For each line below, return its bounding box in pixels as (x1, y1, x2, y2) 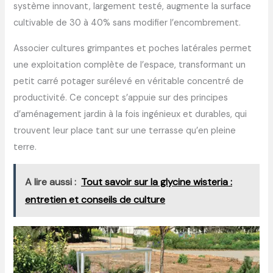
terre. (13, 141, 37, 153)
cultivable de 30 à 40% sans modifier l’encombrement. (13, 17, 241, 29)
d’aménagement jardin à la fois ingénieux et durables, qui (13, 108, 247, 120)
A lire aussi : (25, 175, 77, 188)
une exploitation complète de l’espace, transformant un (13, 58, 246, 71)
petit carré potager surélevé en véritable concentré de (13, 75, 244, 87)
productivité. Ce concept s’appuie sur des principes (13, 91, 229, 104)
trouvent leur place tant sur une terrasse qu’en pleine (13, 124, 236, 136)
